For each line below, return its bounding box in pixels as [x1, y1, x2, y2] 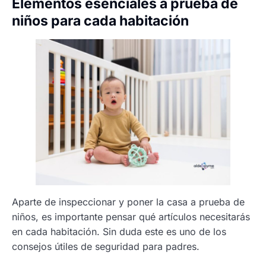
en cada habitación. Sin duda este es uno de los [12, 225, 226, 237]
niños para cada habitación [12, 12, 192, 29]
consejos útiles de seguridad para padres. [12, 240, 199, 252]
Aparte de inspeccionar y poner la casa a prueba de [12, 195, 245, 208]
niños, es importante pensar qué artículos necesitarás [12, 210, 250, 223]
